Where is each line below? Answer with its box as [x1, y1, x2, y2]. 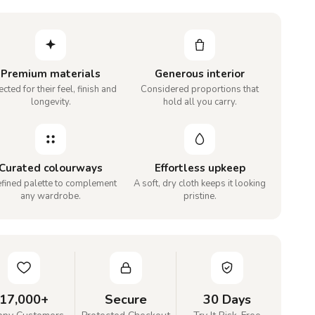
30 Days [202, 290, 251, 308]
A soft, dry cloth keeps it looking [134, 176, 266, 190]
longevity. [30, 95, 71, 108]
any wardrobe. [20, 189, 82, 202]
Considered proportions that [141, 82, 259, 96]
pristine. [183, 189, 217, 202]
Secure [104, 290, 147, 308]
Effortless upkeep [154, 160, 245, 175]
